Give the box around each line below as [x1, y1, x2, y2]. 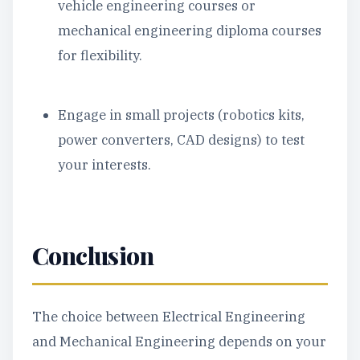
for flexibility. [58, 47, 142, 64]
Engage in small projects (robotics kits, [58, 106, 305, 124]
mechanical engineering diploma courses [58, 22, 321, 39]
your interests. [58, 156, 151, 174]
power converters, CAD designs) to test [58, 131, 305, 149]
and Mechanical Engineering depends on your [32, 333, 326, 350]
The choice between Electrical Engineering [32, 308, 305, 325]
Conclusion [32, 239, 153, 272]
